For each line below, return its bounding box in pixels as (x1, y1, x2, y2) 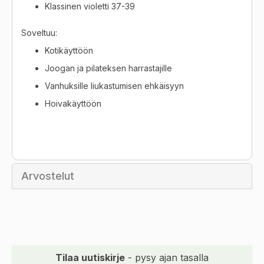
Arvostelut (21, 169, 74, 182)
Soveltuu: (21, 27, 57, 38)
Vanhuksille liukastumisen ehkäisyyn (45, 80, 184, 91)
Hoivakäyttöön (45, 98, 101, 108)
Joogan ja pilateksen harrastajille (45, 62, 172, 73)
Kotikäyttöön (45, 45, 93, 55)
